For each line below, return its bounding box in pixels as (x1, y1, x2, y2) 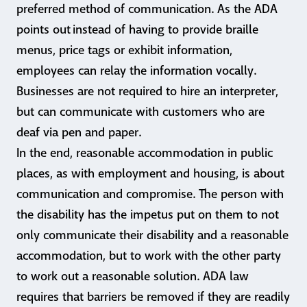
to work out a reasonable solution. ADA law (16, 269, 249, 284)
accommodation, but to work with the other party (16, 248, 281, 264)
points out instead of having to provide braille (16, 22, 258, 38)
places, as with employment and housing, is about (16, 166, 284, 182)
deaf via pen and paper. (16, 125, 141, 140)
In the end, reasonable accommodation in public (16, 145, 273, 161)
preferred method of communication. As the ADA (16, 1, 278, 17)
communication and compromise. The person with (16, 186, 284, 202)
